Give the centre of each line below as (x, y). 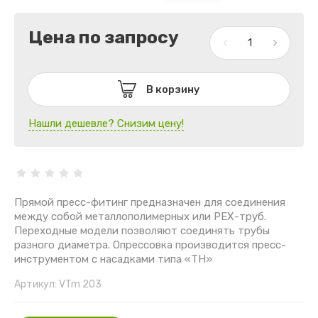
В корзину (173, 89)
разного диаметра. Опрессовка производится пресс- (150, 245)
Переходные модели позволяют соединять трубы (142, 230)
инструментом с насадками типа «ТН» (113, 259)
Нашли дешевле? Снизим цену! (106, 123)
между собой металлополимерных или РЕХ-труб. (140, 216)
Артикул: (35, 284)
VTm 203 (79, 284)
